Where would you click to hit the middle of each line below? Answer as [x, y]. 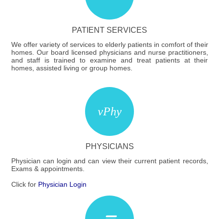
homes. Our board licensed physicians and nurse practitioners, [109, 53]
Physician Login [62, 185]
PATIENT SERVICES [109, 30]
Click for [24, 185]
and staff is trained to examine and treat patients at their [109, 60]
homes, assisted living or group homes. [72, 68]
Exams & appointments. [48, 169]
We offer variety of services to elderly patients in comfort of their [109, 45]
